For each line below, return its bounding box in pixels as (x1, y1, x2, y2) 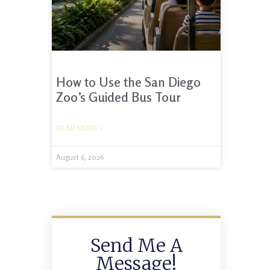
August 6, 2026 (56, 152, 104, 162)
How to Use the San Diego (56, 74, 201, 90)
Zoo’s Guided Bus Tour (56, 89, 181, 105)
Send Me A (90, 234, 183, 257)
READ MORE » (56, 124, 103, 133)
